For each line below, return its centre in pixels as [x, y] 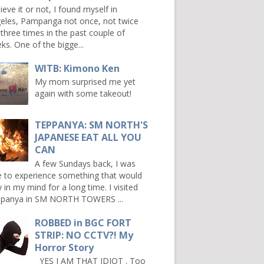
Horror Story [65, 247]
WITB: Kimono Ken [77, 68]
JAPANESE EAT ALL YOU [88, 138]
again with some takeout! [83, 94]
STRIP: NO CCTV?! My [84, 235]
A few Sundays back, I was [85, 163]
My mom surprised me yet [85, 82]
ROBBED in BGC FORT [83, 222]
